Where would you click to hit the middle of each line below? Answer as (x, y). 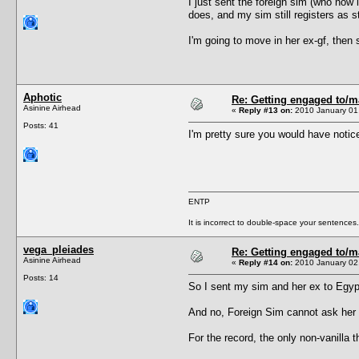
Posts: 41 (41, 125)
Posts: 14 (41, 277)
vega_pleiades (58, 249)
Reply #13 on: (266, 110)
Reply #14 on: (266, 262)
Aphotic (42, 97)
